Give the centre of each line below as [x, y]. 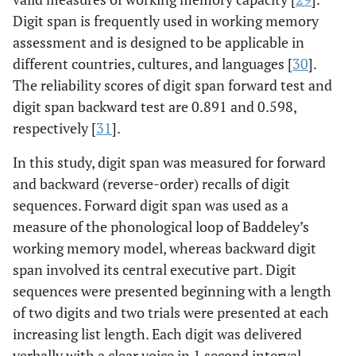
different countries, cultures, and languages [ [153, 64]
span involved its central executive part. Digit [155, 269]
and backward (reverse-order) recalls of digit [151, 184]
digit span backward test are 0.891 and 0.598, [155, 106]
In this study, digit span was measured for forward [169, 162]
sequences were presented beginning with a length [172, 291]
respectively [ [54, 128]
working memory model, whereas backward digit [164, 248]
